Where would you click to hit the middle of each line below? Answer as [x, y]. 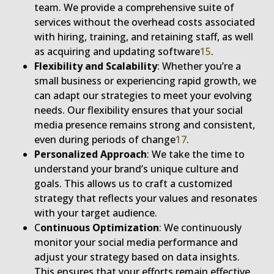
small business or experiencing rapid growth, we [145, 81]
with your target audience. [96, 213]
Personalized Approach [91, 154]
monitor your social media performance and [136, 243]
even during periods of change [105, 140]
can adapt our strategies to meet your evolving [143, 96]
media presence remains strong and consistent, [145, 125]
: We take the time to [196, 154]
